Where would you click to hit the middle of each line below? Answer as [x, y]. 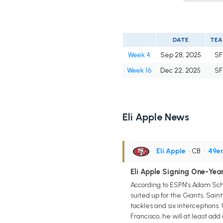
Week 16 [139, 71]
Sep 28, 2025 [180, 55]
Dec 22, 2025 [180, 71]
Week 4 [139, 55]
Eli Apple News [156, 117]
